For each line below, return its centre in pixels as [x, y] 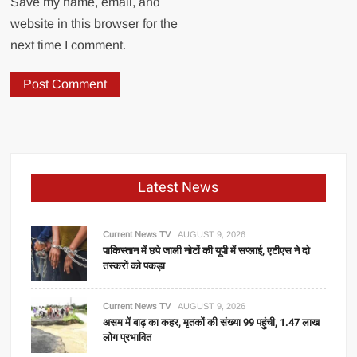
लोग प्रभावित [127, 337]
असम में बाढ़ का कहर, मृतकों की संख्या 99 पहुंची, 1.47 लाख [212, 322]
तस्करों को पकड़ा [134, 266]
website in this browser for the [94, 24]
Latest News [178, 188]
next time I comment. [69, 45]
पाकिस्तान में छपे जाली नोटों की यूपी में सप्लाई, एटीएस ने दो [207, 251]
